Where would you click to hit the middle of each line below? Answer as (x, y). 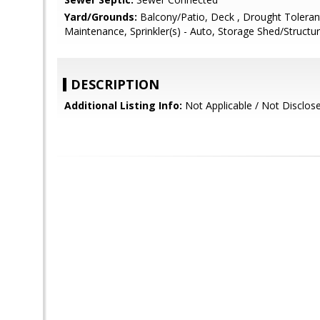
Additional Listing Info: (123, 105)
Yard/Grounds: (101, 17)
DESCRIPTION (115, 84)
